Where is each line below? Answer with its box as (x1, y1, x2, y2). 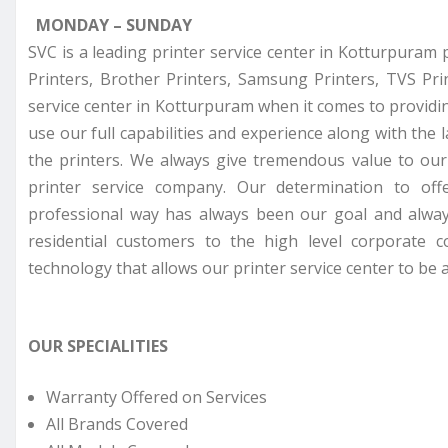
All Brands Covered (46, 412, 188, 435)
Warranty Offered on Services (46, 385, 267, 408)
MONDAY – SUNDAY (36, 13, 192, 36)
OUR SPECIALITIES (28, 334, 168, 357)
